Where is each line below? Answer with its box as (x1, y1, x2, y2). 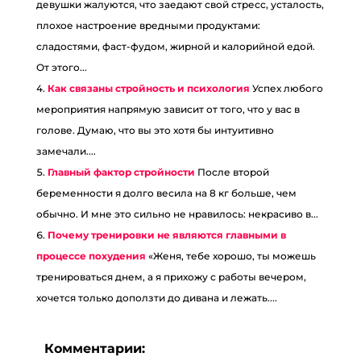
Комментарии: (44, 341, 145, 356)
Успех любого (251, 82, 323, 94)
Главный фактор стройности (47, 166, 195, 178)
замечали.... (35, 145, 96, 157)
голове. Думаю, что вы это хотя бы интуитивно (35, 124, 274, 136)
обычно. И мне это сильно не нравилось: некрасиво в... (35, 208, 318, 220)
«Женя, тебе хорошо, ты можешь (147, 250, 316, 262)
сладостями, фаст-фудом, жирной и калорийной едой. (35, 40, 315, 52)
